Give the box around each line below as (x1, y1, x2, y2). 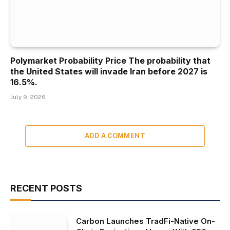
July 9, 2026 (10, 93, 46, 101)
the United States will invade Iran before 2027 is (10, 66, 207, 76)
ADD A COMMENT (84, 131, 146, 140)
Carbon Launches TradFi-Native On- (76, 216, 215, 226)
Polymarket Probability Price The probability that (10, 55, 210, 66)
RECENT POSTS (10, 182, 82, 194)
